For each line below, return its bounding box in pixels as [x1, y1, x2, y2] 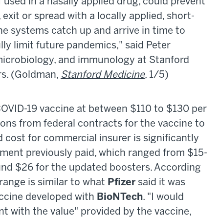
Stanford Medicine [61, 70, 145, 80]
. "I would [143, 193, 184, 202]
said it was [138, 178, 185, 188]
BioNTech [97, 193, 143, 202]
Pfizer [108, 178, 138, 188]
